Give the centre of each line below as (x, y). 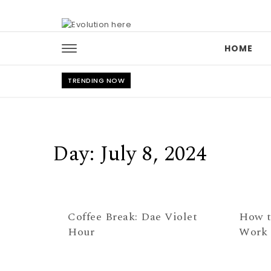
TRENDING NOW (96, 80)
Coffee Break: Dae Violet (132, 217)
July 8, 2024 (153, 154)
